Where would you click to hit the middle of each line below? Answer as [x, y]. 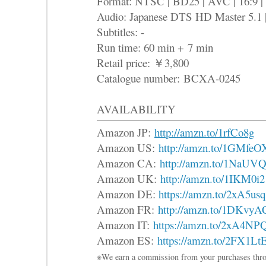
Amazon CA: [128, 163]
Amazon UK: [129, 178]
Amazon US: [128, 147]
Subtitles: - [121, 31]
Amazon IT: [125, 224]
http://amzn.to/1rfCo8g [204, 132]
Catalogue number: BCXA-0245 [169, 78]
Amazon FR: [127, 209]
